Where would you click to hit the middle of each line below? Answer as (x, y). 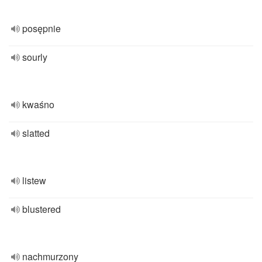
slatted (36, 133)
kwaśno (38, 104)
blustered (42, 209)
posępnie (42, 28)
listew (34, 180)
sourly (35, 57)
